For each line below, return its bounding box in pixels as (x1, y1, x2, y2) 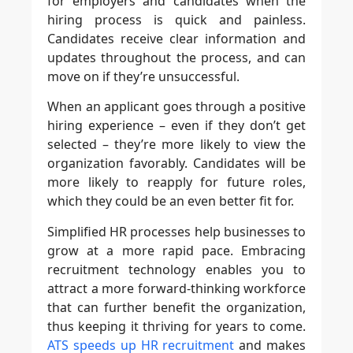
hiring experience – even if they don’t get (47, 117, 306, 135)
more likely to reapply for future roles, (47, 173, 306, 191)
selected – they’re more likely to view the (47, 136, 306, 154)
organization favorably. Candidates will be (47, 154, 306, 173)
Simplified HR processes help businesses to (47, 222, 306, 240)
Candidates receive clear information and (47, 30, 306, 47)
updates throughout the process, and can (47, 49, 306, 66)
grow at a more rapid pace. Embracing (47, 241, 306, 259)
